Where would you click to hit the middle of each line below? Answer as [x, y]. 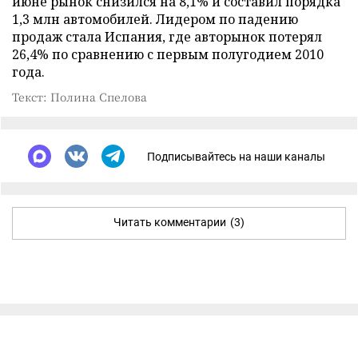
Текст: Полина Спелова [80, 97]
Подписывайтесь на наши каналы [236, 156]
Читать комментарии [170, 222]
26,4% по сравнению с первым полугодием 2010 [168, 54]
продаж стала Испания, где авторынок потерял [167, 37]
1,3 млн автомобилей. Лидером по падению [155, 19]
